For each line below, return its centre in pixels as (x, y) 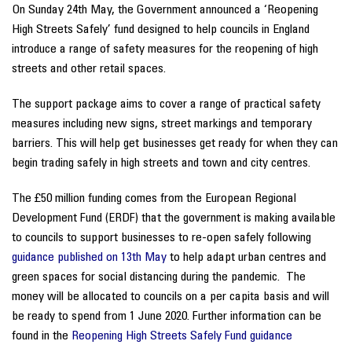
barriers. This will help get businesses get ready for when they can (175, 143)
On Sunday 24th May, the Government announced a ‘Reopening (165, 10)
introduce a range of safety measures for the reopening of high (165, 49)
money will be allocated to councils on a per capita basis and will (170, 297)
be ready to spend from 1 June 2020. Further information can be (167, 316)
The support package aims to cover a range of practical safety (166, 104)
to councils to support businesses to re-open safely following (161, 238)
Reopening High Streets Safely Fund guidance (182, 336)
